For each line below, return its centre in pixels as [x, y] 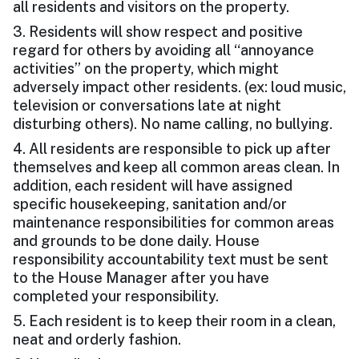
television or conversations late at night [147, 106]
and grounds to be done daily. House [136, 241]
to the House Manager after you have [141, 278]
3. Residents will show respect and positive [158, 32]
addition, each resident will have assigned [153, 186]
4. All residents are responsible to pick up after [172, 149]
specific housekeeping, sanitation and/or [150, 204]
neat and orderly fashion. [97, 340]
